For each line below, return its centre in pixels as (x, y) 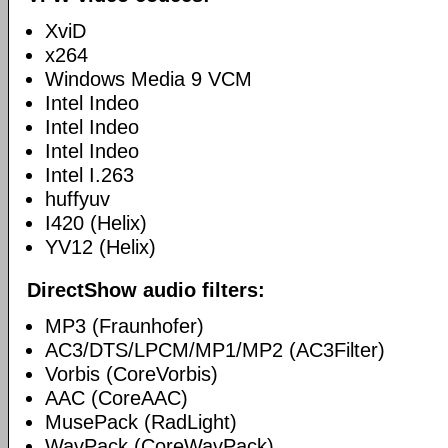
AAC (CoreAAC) (116, 398)
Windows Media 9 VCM (148, 79)
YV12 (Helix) (100, 247)
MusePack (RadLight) (141, 422)
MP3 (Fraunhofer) (124, 326)
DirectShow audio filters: (146, 290)
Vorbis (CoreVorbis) (131, 374)
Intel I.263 (89, 175)
